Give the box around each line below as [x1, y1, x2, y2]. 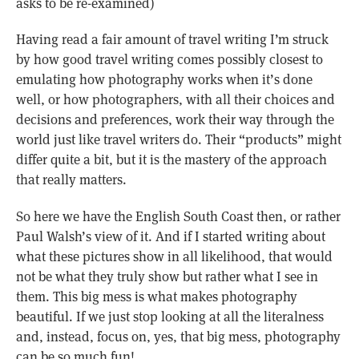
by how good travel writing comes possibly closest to [15, 50, 323, 69]
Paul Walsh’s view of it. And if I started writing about [15, 227, 325, 245]
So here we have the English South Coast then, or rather [15, 207, 341, 225]
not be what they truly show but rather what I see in [15, 267, 318, 285]
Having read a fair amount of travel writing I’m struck [15, 30, 329, 49]
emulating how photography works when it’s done [15, 71, 313, 89]
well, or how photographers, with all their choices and [15, 91, 335, 109]
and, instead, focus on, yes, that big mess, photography [15, 327, 341, 345]
